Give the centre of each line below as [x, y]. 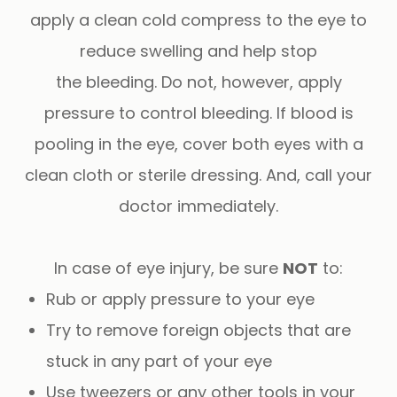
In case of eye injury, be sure [168, 268]
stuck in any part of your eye [160, 361]
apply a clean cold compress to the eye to [198, 19]
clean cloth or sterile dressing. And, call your [198, 175]
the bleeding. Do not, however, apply [198, 82]
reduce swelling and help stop [198, 51]
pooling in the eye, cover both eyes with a [198, 144]
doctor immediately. [198, 206]
